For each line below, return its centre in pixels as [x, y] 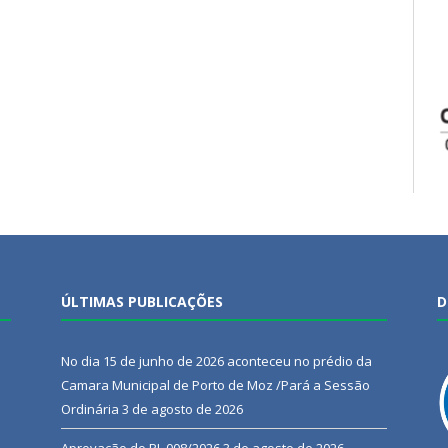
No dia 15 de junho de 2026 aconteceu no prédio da [216, 361]
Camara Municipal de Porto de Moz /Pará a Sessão [215, 385]
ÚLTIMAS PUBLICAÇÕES [142, 302]
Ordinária [90, 409]
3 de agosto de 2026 [182, 409]
